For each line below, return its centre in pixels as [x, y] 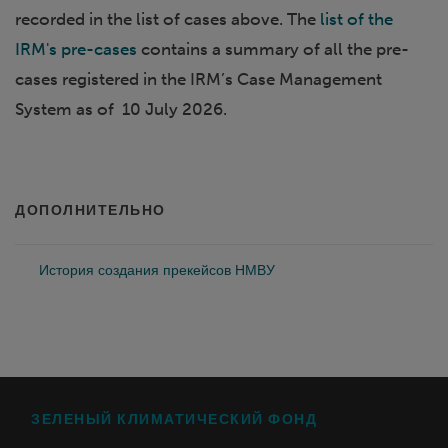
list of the [356, 18]
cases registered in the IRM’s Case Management [198, 78]
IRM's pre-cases [76, 48]
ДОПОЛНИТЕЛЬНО [90, 209]
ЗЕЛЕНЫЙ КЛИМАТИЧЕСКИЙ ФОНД [174, 418]
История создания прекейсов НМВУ [157, 270]
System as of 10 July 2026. [121, 108]
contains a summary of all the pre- [273, 48]
